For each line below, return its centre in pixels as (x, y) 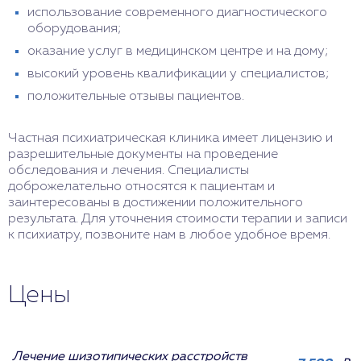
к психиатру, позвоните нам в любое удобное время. (169, 236)
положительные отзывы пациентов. (136, 97)
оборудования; (75, 29)
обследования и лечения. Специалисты (129, 171)
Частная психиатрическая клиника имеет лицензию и (170, 139)
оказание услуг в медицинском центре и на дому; (178, 52)
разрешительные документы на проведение (143, 155)
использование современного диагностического (177, 13)
